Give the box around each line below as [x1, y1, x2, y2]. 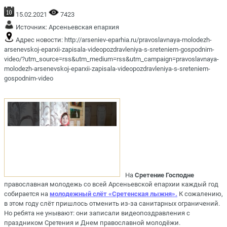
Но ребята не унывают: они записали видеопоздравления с [4, 209, 190, 217]
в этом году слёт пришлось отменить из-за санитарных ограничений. [4, 200, 220, 208]
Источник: [14, 23, 49, 31]
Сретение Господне [135, 171, 194, 179]
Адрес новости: [14, 35, 64, 44]
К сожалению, [179, 190, 223, 198]
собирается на [4, 190, 50, 198]
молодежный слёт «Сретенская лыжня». [50, 190, 177, 198]
